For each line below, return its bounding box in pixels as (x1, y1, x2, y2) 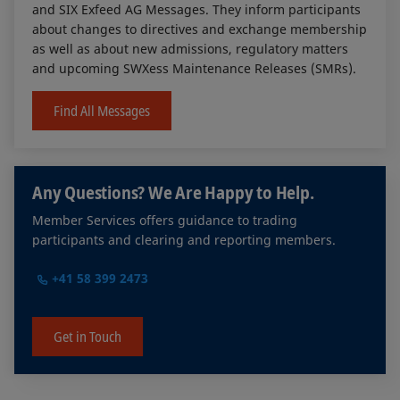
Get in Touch (54, 327, 121, 346)
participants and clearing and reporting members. (32, 231, 336, 249)
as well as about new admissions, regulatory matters (32, 39, 348, 57)
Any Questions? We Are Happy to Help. (32, 180, 314, 205)
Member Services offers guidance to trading (32, 212, 297, 229)
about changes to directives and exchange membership (32, 20, 367, 37)
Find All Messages (54, 100, 150, 120)
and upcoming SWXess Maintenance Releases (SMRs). (32, 59, 356, 77)
